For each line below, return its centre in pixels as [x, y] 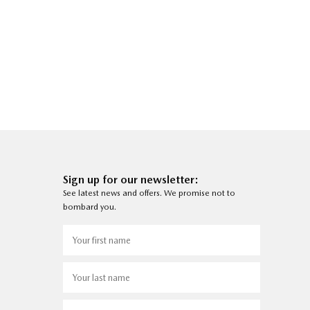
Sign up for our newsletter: [131, 180]
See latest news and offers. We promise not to [149, 193]
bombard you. [90, 207]
